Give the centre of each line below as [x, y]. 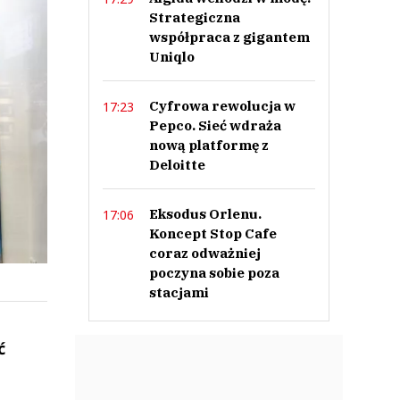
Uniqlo [171, 57]
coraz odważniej [204, 253]
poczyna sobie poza [214, 273]
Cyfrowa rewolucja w [222, 106]
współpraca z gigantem [229, 37]
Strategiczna [194, 17]
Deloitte [177, 165]
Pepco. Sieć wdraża [215, 125]
